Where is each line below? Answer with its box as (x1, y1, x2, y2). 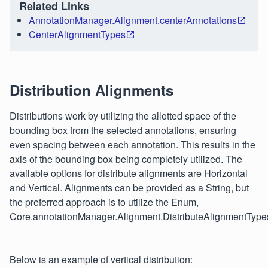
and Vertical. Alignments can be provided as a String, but (10, 180, 249, 194)
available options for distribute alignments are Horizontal (10, 166, 248, 180)
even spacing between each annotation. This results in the (10, 137, 255, 151)
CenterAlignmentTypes (29, 27, 126, 41)
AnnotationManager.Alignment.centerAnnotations (29, 13, 237, 27)
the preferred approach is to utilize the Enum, (10, 194, 199, 209)
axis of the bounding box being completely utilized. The (10, 151, 242, 166)
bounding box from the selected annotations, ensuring (10, 123, 236, 137)
